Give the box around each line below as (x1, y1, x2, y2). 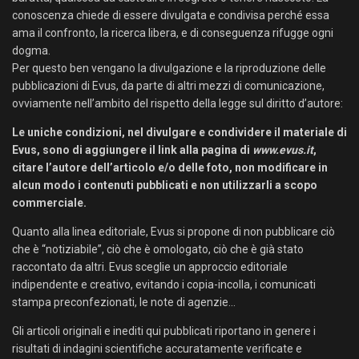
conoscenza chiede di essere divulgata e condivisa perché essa (12, 9, 329, 22)
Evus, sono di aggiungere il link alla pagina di (12, 143, 252, 156)
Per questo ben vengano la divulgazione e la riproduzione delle (12, 62, 326, 75)
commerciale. (12, 196, 87, 209)
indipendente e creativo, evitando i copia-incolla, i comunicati (12, 278, 316, 291)
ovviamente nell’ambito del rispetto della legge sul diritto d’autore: (12, 97, 343, 110)
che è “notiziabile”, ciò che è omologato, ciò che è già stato (12, 243, 304, 256)
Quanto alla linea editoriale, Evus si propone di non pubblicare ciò (12, 225, 335, 238)
